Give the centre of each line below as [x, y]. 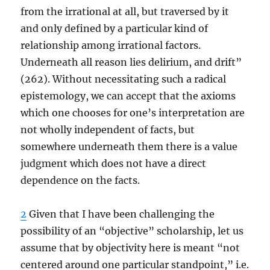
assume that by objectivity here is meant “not [130, 248]
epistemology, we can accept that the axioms [128, 96]
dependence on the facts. [80, 180]
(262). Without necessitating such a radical [124, 79]
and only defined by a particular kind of [115, 28]
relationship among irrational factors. [111, 45]
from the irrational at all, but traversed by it [125, 11]
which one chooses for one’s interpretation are [133, 113]
